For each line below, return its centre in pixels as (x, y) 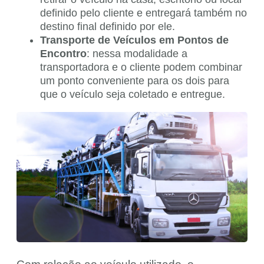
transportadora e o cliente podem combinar (141, 67)
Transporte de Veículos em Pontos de (134, 40)
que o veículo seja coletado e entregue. (133, 95)
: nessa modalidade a (137, 54)
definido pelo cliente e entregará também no (143, 13)
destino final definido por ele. (108, 27)
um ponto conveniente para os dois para (135, 81)
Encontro (63, 54)
